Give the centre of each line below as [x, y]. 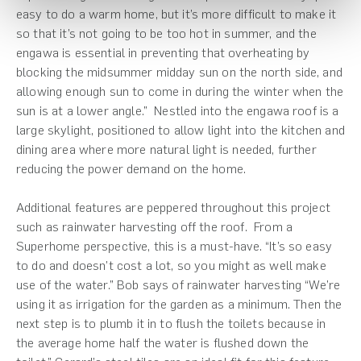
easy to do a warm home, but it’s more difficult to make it [176, 14]
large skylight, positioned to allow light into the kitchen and [180, 130]
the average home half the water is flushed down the [163, 342]
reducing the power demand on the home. [131, 168]
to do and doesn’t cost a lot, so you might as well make [171, 265]
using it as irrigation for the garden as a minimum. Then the [179, 304]
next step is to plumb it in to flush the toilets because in [171, 323]
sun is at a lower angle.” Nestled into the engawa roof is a [178, 110]
